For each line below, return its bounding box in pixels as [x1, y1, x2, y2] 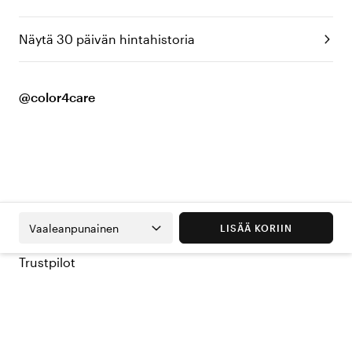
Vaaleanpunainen [29, 221, 119, 235]
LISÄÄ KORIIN [220, 222, 292, 234]
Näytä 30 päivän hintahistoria [19, 31, 195, 47]
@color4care [19, 90, 95, 105]
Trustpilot [19, 255, 75, 270]
